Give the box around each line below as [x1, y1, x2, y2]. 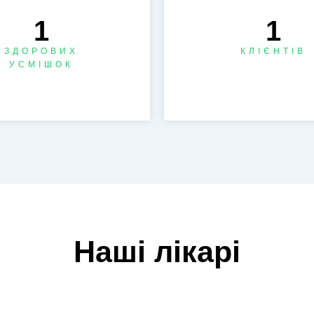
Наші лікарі [74, 235, 240, 268]
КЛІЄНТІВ [240, 46, 306, 56]
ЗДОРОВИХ [4, 46, 78, 56]
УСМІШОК [8, 60, 74, 69]
